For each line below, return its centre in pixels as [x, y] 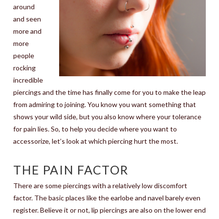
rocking [24, 68]
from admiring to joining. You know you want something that [104, 104]
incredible [28, 80]
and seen [27, 19]
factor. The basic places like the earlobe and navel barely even [107, 198]
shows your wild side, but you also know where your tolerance [107, 117]
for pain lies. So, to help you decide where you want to [95, 129]
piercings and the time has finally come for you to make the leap [109, 92]
